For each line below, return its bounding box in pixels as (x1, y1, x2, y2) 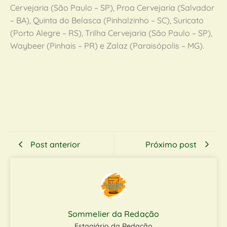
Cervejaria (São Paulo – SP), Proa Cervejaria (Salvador (10, 3, 214, 13)
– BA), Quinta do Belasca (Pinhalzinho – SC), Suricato (10, 15, 204, 25)
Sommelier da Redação (67, 209, 160, 219)
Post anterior (30, 139, 80, 149)
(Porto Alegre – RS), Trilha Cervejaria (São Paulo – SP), (10, 28, 212, 38)
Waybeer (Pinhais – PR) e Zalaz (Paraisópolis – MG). (10, 41, 204, 51)
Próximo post (145, 139, 197, 149)
